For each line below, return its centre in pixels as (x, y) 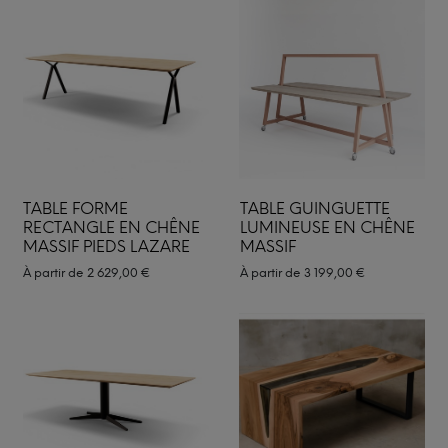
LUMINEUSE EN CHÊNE (327, 227)
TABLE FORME (75, 208)
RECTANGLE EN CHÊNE (111, 227)
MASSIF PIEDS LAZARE (106, 246)
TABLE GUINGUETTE (314, 208)
